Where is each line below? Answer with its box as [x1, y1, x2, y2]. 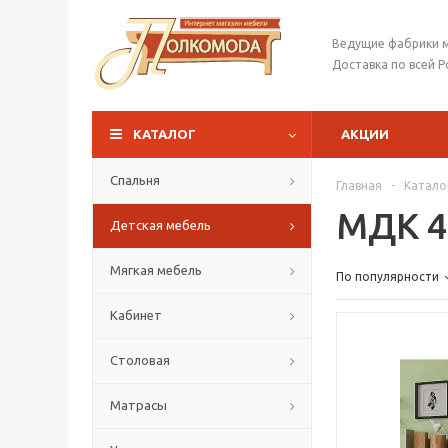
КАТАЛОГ [133, 127, 196, 141]
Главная [336, 179, 382, 192]
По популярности [336, 270, 439, 283]
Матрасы [110, 398, 167, 412]
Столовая [110, 353, 170, 367]
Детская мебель [110, 218, 211, 232]
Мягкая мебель [110, 263, 202, 277]
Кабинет [110, 308, 162, 322]
